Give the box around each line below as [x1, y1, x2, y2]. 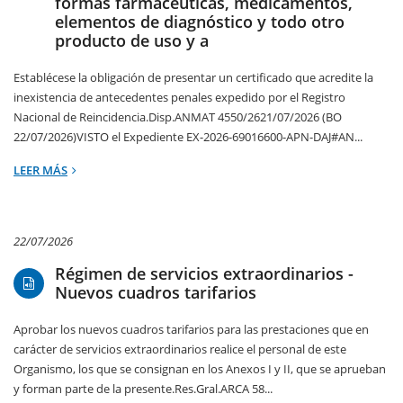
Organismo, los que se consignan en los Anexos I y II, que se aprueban [13, 361, 386, 378]
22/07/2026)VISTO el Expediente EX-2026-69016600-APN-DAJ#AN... [13, 129, 363, 146]
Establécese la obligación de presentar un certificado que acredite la [13, 69, 373, 86]
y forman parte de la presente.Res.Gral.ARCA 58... [13, 381, 273, 398]
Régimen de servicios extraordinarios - [55, 263, 354, 285]
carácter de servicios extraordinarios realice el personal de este [13, 341, 346, 358]
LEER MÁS [13, 162, 67, 179]
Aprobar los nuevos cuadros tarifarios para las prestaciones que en [13, 321, 369, 338]
